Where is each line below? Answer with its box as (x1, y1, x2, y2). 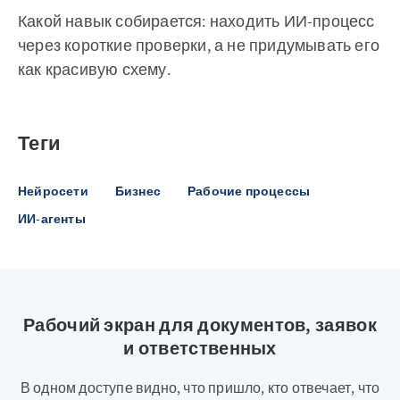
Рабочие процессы (187, 183, 311, 200)
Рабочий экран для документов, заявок (23, 313, 377, 337)
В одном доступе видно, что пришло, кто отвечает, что (20, 379, 380, 397)
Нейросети (18, 183, 88, 200)
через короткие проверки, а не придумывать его (18, 35, 380, 56)
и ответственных (123, 337, 277, 360)
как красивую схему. (18, 59, 171, 80)
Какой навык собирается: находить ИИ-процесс (18, 11, 375, 32)
